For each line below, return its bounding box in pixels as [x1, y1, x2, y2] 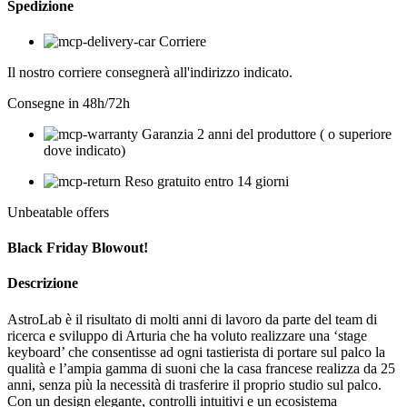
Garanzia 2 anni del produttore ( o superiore [142, 125, 392, 142]
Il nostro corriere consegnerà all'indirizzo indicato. [7, 64, 293, 80]
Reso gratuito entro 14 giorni [124, 173, 289, 189]
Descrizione [7, 275, 78, 292]
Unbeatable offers [7, 203, 109, 220]
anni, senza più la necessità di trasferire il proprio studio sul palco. [7, 376, 382, 392]
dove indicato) [44, 142, 125, 158]
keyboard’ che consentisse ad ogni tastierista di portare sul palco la [7, 343, 385, 360]
